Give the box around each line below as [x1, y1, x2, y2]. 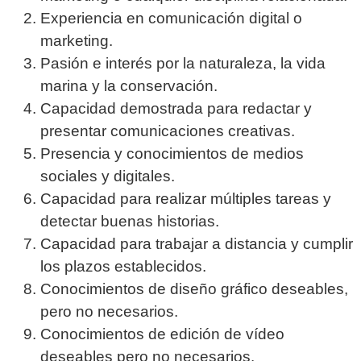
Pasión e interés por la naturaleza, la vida [40, 55, 326, 73]
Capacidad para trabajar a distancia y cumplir [40, 235, 353, 253]
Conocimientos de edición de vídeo [40, 326, 284, 343]
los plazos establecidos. [40, 258, 206, 276]
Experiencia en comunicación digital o [40, 10, 302, 27]
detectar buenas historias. [40, 213, 219, 230]
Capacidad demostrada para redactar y [40, 100, 312, 118]
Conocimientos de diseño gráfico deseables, [40, 280, 348, 298]
